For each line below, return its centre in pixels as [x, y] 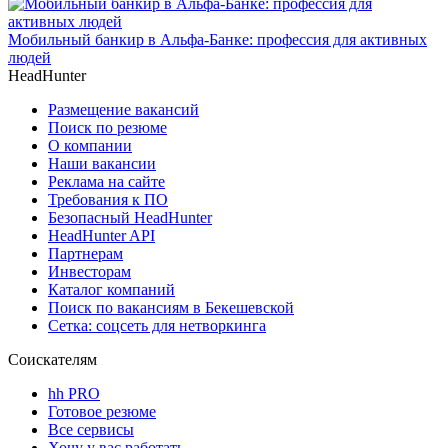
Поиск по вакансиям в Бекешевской [171, 307]
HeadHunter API [101, 235]
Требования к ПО [108, 199]
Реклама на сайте [106, 181]
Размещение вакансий [123, 109]
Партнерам [85, 253]
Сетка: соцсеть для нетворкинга [157, 325]
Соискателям [52, 359]
